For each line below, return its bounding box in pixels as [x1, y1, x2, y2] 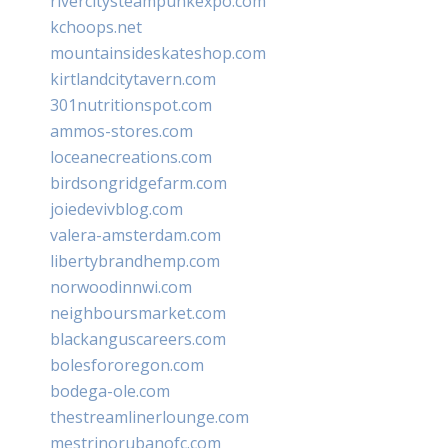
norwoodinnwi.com [50, 275, 192, 298]
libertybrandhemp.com [50, 249, 220, 272]
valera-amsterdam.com [50, 223, 221, 246]
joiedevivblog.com [50, 197, 183, 220]
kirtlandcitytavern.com [50, 67, 216, 90]
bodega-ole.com [50, 379, 170, 402]
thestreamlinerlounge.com [50, 405, 249, 428]
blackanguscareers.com [50, 327, 226, 350]
